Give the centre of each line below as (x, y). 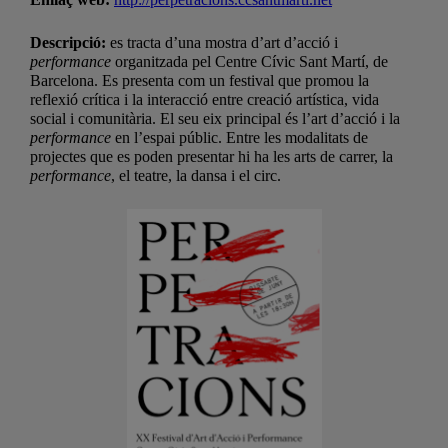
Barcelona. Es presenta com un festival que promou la (199, 80)
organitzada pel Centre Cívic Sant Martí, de (249, 61)
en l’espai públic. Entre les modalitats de (239, 137)
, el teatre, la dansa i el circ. (196, 175)
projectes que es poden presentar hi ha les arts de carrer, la (211, 156)
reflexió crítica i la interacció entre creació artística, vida (204, 99)
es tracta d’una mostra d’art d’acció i (224, 42)
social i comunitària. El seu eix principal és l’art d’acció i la (215, 118)
